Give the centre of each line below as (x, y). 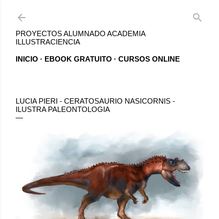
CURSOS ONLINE (149, 59)
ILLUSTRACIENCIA (48, 42)
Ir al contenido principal (109, 12)
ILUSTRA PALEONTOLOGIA (63, 109)
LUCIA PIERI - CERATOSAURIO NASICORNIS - (95, 101)
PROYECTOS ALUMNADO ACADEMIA (80, 33)
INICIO (27, 59)
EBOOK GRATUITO (78, 59)
